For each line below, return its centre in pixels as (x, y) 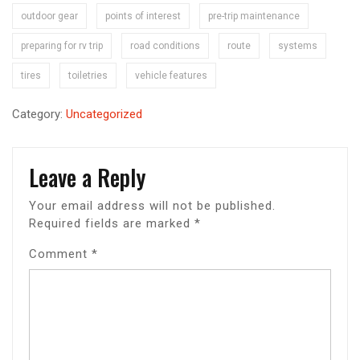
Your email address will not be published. (152, 205)
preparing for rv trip (62, 45)
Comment (60, 254)
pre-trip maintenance (254, 16)
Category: (39, 114)
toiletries (88, 75)
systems (298, 45)
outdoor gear (49, 16)
